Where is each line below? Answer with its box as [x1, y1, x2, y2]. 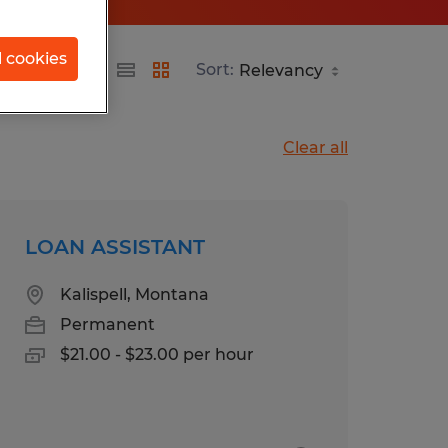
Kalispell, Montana [59, 284, 209, 304]
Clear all [283, 137, 348, 157]
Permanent [59, 314, 155, 334]
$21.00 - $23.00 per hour [59, 344, 254, 364]
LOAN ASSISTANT [24, 234, 205, 259]
